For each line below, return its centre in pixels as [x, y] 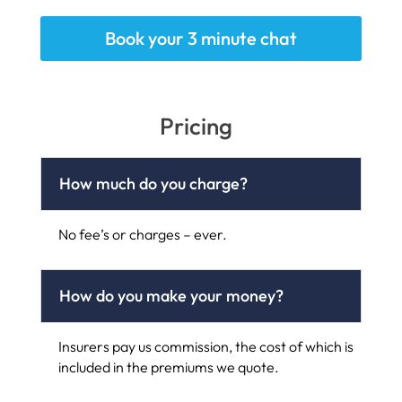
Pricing [197, 126]
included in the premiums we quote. [168, 367]
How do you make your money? [171, 295]
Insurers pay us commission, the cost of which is [205, 346]
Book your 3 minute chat [201, 38]
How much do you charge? [153, 183]
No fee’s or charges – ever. [142, 234]
